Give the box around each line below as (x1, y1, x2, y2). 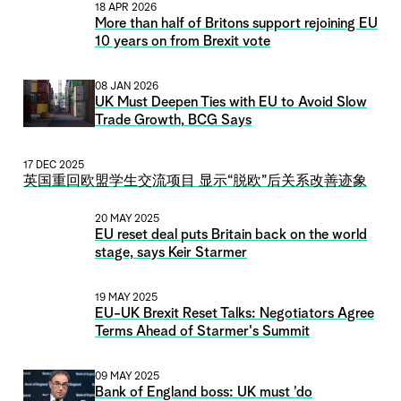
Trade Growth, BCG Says (95, 113, 252, 128)
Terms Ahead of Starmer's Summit (95, 324, 310, 339)
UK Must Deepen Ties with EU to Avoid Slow (95, 95, 367, 110)
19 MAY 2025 (95, 292, 158, 303)
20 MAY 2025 (95, 213, 159, 225)
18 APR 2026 (95, 2, 157, 13)
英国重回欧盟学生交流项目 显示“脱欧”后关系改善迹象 (23, 174, 367, 189)
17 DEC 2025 (23, 159, 84, 171)
